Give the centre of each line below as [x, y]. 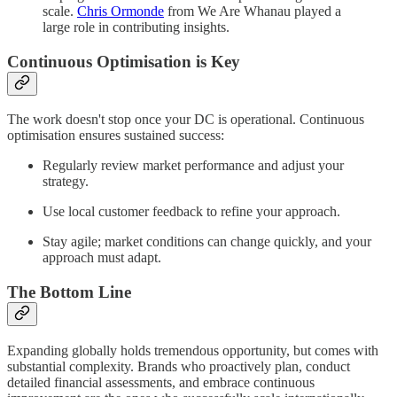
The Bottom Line [69, 292]
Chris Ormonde [121, 11]
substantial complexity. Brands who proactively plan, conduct [179, 366]
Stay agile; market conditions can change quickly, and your [207, 242]
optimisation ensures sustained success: [116, 136]
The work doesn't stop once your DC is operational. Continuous [186, 120]
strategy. [66, 182]
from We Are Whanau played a [253, 11]
